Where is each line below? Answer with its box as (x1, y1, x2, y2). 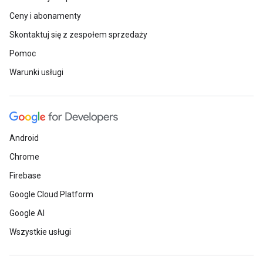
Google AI (9, 208, 45, 218)
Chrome (9, 152, 39, 161)
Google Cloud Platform (9, 190, 93, 199)
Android (9, 133, 39, 143)
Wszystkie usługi (9, 227, 71, 237)
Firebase (9, 171, 41, 180)
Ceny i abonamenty (9, 11, 81, 21)
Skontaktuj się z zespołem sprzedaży (9, 30, 147, 39)
